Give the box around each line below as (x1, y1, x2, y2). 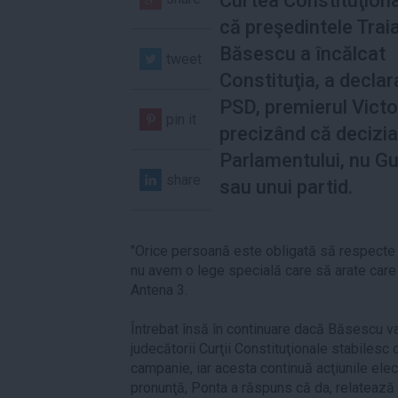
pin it (166, 110, 196, 128)
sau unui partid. (219, 175, 353, 198)
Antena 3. (131, 281, 187, 298)
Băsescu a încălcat (219, 42, 386, 65)
